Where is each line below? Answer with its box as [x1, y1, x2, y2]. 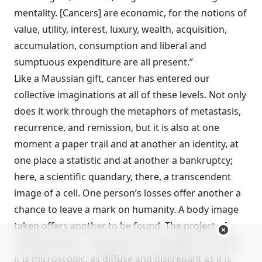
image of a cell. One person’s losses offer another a [14, 187, 241, 199]
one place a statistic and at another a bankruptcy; [14, 154, 233, 167]
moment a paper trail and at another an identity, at [14, 137, 239, 150]
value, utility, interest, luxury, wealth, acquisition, [14, 23, 227, 36]
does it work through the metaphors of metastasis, [14, 105, 241, 118]
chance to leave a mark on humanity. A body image [14, 203, 239, 216]
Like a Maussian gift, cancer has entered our [14, 72, 210, 85]
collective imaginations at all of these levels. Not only [14, 88, 246, 101]
